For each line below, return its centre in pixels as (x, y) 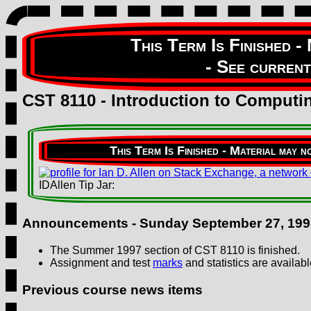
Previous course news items (112, 289)
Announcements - (81, 224)
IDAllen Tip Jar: (77, 185)
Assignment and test (101, 262)
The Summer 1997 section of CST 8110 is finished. (175, 250)
